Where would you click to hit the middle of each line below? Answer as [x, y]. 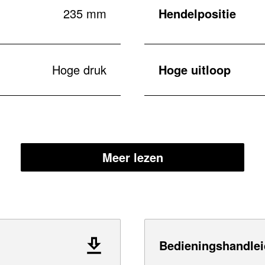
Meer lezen [132, 157]
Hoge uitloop [195, 70]
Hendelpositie [197, 13]
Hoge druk [79, 70]
